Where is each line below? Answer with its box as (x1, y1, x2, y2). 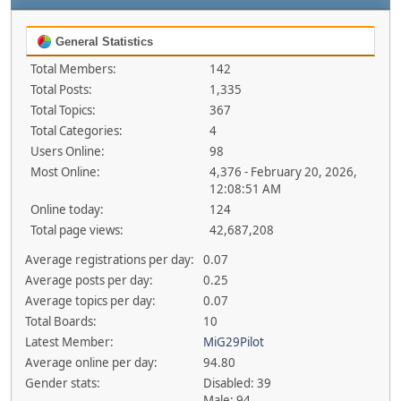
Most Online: (30, 164, 100, 180)
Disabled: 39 (203, 375, 272, 391)
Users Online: (30, 143, 105, 159)
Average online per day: (24, 354, 158, 371)
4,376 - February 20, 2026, (209, 164, 357, 180)
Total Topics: (30, 102, 96, 118)
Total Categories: (30, 123, 123, 139)
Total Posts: (30, 81, 92, 98)
